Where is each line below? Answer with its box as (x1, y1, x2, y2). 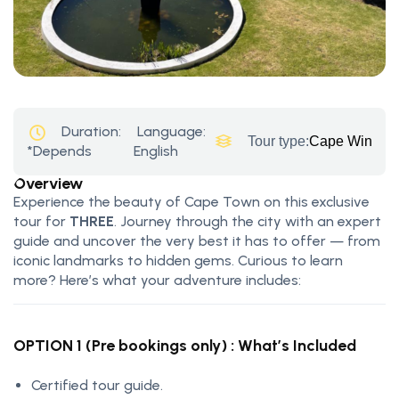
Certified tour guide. (31, 376, 163, 394)
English (134, 142, 179, 159)
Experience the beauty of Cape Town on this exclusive (13, 192, 370, 210)
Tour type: (247, 133, 309, 149)
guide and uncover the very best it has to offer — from (13, 232, 380, 249)
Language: (134, 122, 207, 140)
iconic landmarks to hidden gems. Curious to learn (13, 251, 343, 269)
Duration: (57, 122, 121, 140)
